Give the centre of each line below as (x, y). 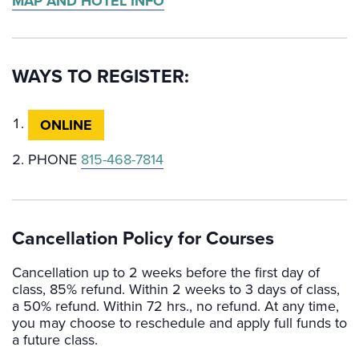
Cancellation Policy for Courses (143, 239)
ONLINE (66, 125)
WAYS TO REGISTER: (101, 77)
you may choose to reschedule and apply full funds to (179, 323)
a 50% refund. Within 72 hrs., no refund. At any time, (175, 306)
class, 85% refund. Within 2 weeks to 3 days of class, (176, 289)
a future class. (55, 339)
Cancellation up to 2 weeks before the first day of (166, 272)
